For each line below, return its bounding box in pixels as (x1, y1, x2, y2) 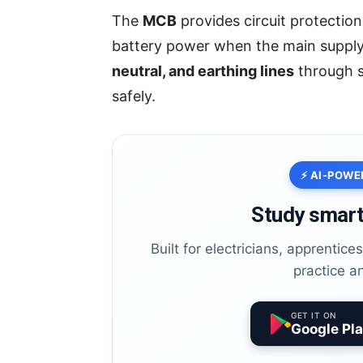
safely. (112, 88, 156, 105)
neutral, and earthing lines (112, 62, 294, 80)
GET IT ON (291, 310, 336, 321)
